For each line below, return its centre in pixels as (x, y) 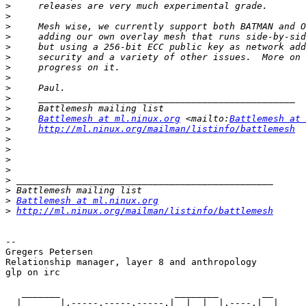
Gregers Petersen (49, 252)
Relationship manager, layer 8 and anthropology (131, 262)
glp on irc (33, 273)
